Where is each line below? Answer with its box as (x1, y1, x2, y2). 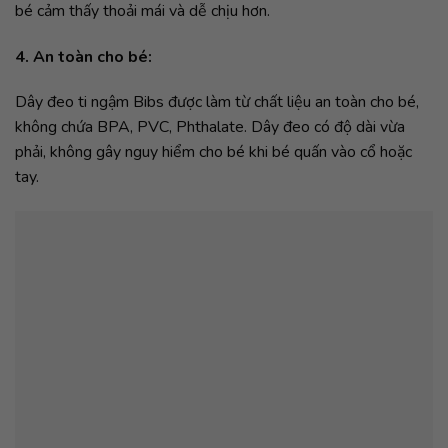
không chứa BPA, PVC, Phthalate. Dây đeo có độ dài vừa (15, 116, 405, 139)
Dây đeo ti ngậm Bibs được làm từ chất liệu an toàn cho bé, (15, 91, 419, 114)
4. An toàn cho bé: (15, 45, 152, 68)
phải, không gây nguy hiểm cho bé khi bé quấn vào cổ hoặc (15, 141, 412, 164)
